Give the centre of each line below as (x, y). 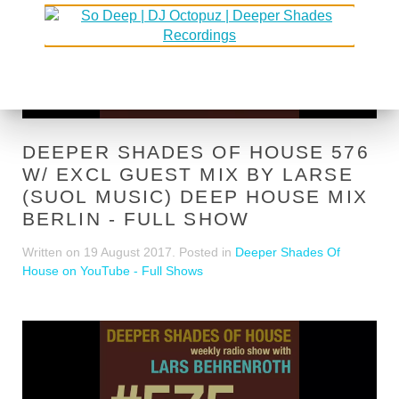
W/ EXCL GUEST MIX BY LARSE (188, 174)
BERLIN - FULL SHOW (136, 218)
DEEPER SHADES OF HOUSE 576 (196, 151)
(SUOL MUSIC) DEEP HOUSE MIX (195, 196)
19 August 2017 (128, 252)
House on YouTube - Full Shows (113, 270)
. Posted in (204, 252)
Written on (53, 252)
